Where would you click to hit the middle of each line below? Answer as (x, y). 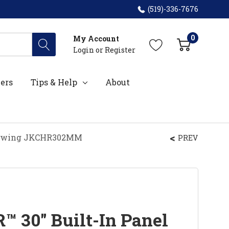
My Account (96, 38)
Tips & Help (54, 82)
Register (120, 50)
